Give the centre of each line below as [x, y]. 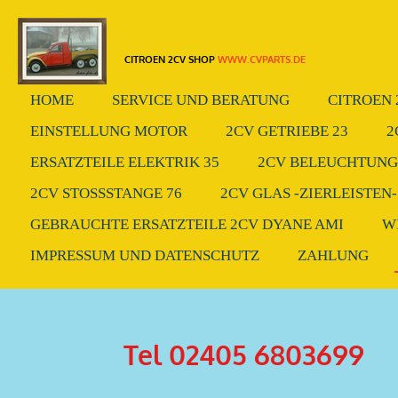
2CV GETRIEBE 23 [287, 131]
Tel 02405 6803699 [244, 355]
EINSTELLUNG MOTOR [109, 131]
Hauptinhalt [49, 41]
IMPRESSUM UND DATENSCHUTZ [145, 255]
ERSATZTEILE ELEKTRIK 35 [125, 162]
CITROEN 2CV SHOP [171, 59]
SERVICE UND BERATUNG [201, 100]
